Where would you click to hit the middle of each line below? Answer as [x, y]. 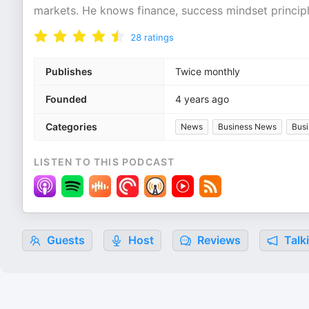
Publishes [69, 71]
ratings [159, 37]
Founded [66, 99]
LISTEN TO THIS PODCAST [104, 162]
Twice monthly [208, 71]
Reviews [218, 240]
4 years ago [202, 99]
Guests [64, 240]
